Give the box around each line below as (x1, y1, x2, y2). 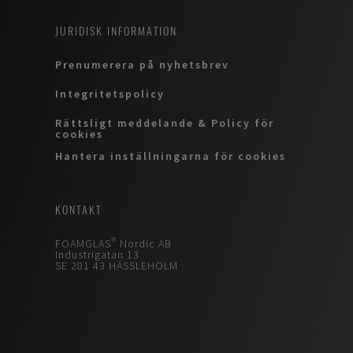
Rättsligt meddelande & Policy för (55, 116, 274, 131)
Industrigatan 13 (55, 247, 139, 262)
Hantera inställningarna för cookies (55, 148, 286, 163)
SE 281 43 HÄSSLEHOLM (55, 258, 178, 273)
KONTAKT (55, 202, 102, 217)
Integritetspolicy (55, 86, 165, 101)
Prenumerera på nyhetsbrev (55, 57, 229, 72)
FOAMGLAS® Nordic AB (55, 236, 172, 251)
